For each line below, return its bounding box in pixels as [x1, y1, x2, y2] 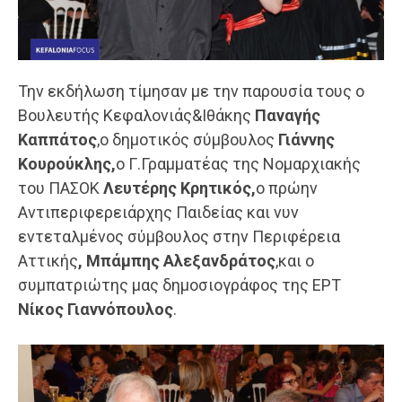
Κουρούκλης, [18, 154, 116, 174]
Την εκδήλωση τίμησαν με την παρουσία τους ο [18, 82, 364, 101]
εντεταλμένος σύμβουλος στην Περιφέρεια [18, 227, 340, 247]
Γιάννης [278, 130, 335, 150]
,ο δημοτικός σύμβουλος [97, 130, 278, 150]
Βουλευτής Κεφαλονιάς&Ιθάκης [18, 106, 255, 126]
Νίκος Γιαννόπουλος [18, 300, 173, 319]
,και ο [275, 251, 314, 271]
